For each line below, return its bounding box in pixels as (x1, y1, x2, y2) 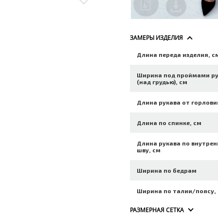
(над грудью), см (137, 78, 188, 85)
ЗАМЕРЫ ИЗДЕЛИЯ (130, 34, 183, 42)
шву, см (137, 146, 161, 153)
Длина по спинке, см (137, 119, 202, 126)
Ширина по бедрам (137, 167, 197, 174)
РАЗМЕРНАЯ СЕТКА (130, 206, 184, 214)
